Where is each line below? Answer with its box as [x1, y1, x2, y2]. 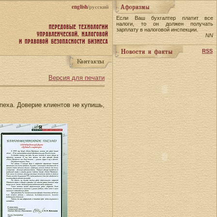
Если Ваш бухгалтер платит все [116, 15, 213, 21]
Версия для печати [48, 74, 105, 81]
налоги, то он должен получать [116, 21, 213, 27]
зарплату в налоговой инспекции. [116, 27, 198, 32]
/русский [88, 3, 108, 11]
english [72, 3, 88, 11]
